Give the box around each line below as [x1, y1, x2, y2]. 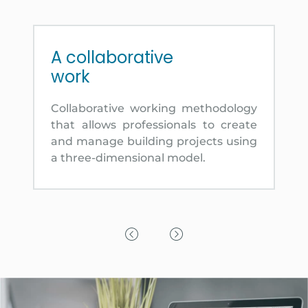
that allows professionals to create [51, 118, 257, 131]
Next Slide [176, 243, 229, 260]
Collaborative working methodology [51, 101, 257, 115]
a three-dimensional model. [51, 151, 206, 164]
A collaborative [51, 45, 173, 69]
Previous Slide [131, 243, 204, 260]
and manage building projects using [51, 134, 257, 148]
